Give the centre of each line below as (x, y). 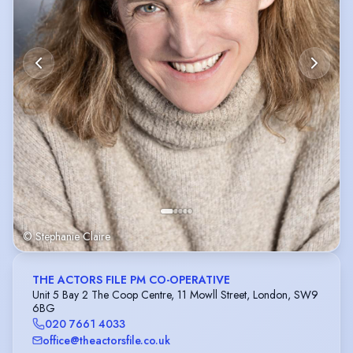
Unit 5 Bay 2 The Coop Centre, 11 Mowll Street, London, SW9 (175, 294)
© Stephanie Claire (67, 236)
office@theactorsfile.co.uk (106, 340)
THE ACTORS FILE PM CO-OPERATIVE (131, 280)
